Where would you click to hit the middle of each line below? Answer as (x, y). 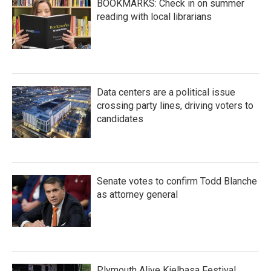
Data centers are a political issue (166, 92)
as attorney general (137, 194)
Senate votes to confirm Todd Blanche (177, 181)
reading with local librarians (154, 17)
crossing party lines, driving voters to (175, 106)
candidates (120, 119)
